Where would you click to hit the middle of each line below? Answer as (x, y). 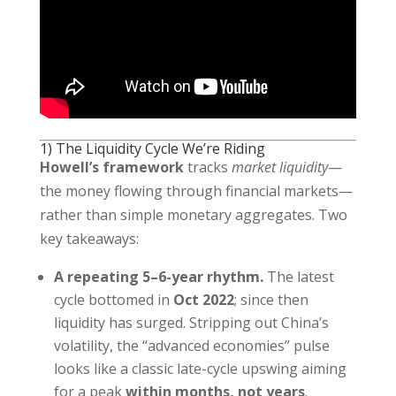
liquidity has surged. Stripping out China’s (191, 323)
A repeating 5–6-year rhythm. (158, 277)
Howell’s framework (111, 168)
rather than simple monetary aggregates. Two (193, 215)
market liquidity (279, 168)
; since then (271, 300)
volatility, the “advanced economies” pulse (191, 346)
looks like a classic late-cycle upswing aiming (200, 369)
